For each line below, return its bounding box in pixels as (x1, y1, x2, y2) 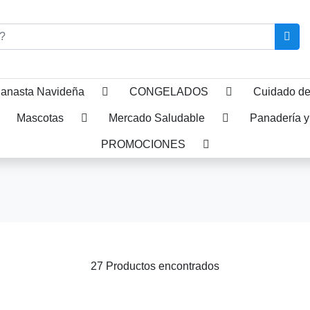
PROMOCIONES (100, 138, 185, 151)
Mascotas (17, 112, 64, 125)
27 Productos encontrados (91, 260, 219, 272)
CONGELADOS (129, 86, 208, 98)
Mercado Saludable (109, 112, 205, 125)
